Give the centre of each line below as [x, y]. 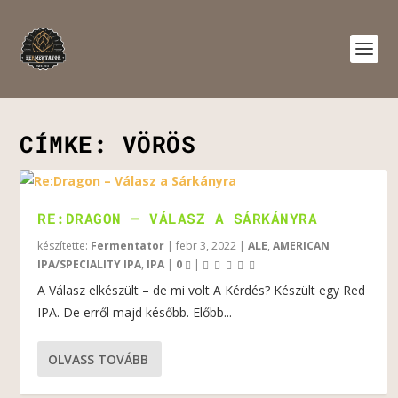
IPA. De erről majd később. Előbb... [135, 312]
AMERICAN [302, 246]
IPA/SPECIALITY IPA [90, 264]
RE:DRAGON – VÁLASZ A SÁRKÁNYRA [178, 218]
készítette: [64, 246]
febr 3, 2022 [207, 246]
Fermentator [128, 246]
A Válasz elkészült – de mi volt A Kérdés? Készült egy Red [202, 290]
